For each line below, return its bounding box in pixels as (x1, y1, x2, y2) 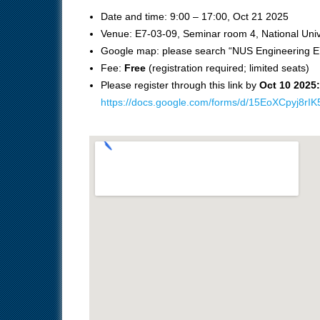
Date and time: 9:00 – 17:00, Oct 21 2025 (101, 10, 289, 22)
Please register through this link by (101, 79, 259, 91)
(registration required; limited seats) (146, 61, 309, 74)
